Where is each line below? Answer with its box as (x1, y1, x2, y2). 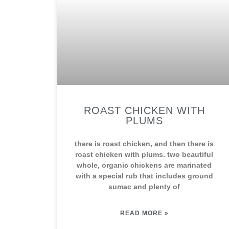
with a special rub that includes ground (75, 172, 213, 180)
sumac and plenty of (108, 182, 180, 191)
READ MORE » (120, 210, 169, 217)
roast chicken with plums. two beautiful (75, 150, 213, 158)
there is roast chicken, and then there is (75, 140, 214, 148)
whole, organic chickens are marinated (77, 161, 212, 169)
